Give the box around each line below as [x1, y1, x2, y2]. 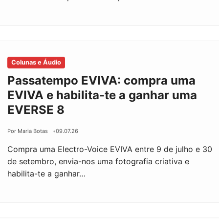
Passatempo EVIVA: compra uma [7, 73, 196, 88]
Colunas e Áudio [11, 58, 62, 66]
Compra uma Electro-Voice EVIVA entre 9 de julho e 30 [7, 144, 213, 154]
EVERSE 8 [7, 102, 65, 117]
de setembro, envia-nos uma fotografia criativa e [7, 156, 190, 166]
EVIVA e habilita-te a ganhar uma [7, 88, 197, 102]
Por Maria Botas [7, 127, 48, 134]
